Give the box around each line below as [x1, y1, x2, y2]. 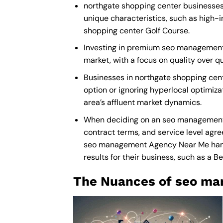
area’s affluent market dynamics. [83, 97, 202, 108]
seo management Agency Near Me [83, 139, 209, 150]
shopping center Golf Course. [83, 25, 190, 36]
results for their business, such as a [83, 151, 212, 162]
